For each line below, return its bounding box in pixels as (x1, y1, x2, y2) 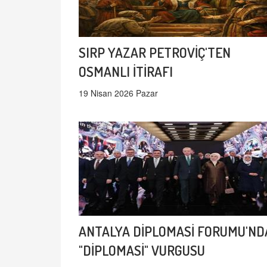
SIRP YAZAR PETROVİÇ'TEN (79, 44, 231, 61)
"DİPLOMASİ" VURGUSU (79, 241, 205, 259)
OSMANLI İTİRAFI (79, 63, 173, 80)
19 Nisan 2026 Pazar (79, 87, 158, 100)
